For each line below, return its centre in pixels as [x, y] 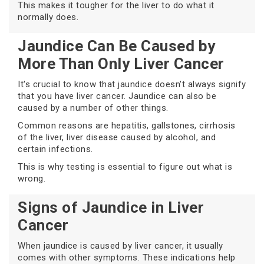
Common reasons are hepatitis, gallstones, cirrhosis [127, 126]
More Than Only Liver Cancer [121, 64]
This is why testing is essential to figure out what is [125, 167]
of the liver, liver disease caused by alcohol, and [117, 138]
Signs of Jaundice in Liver [111, 208]
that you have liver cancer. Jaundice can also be [117, 96]
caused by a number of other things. [93, 108]
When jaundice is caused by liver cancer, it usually [121, 246]
